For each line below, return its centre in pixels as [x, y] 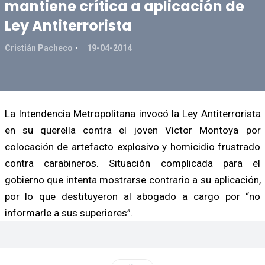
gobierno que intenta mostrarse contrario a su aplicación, [132, 180]
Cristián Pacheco [38, 48]
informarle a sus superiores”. [69, 213]
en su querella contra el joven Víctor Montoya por [132, 130]
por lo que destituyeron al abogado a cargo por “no [132, 196]
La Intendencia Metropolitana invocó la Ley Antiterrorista [132, 113]
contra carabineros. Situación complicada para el [132, 163]
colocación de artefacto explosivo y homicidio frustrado [132, 146]
